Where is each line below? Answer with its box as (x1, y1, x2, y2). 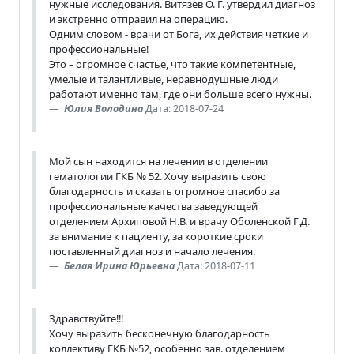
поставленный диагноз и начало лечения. (49, 243, 255, 258)
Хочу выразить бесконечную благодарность (49, 326, 270, 341)
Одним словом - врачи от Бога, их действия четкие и (49, 26, 308, 41)
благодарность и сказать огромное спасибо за (49, 183, 280, 198)
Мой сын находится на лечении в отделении (49, 153, 268, 168)
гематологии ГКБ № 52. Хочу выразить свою (49, 168, 266, 183)
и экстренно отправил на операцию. (49, 11, 228, 26)
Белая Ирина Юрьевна (64, 258, 175, 273)
